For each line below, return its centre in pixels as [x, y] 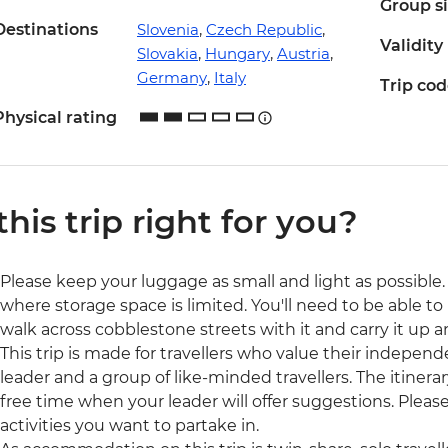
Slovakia [167, 54]
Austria [303, 54]
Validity [411, 46]
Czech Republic [263, 30]
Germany [171, 78]
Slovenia [167, 30]
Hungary [237, 54]
